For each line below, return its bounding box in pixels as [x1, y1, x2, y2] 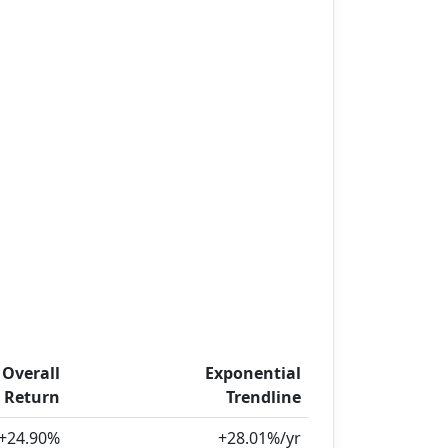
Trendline [226, 386, 301, 408]
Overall [2, 362, 60, 384]
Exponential [205, 362, 301, 384]
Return [4, 386, 60, 408]
